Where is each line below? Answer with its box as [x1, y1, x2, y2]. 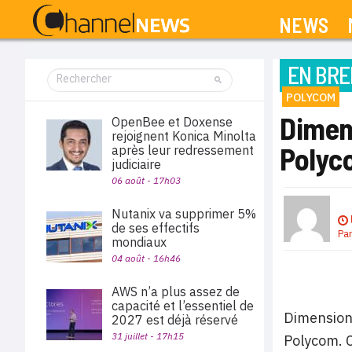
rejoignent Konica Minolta [112, 128, 256, 144]
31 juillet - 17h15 [112, 330, 184, 342]
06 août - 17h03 [112, 174, 181, 186]
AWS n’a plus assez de [112, 284, 240, 299]
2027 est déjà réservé [112, 312, 238, 328]
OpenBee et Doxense [112, 114, 233, 130]
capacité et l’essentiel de [112, 298, 254, 313]
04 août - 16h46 [112, 252, 181, 264]
